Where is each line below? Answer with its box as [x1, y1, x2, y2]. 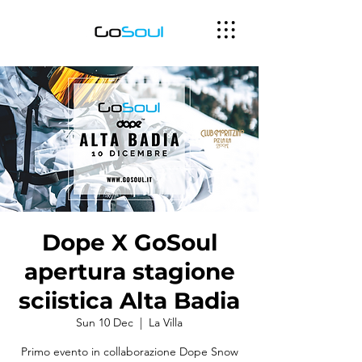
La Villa [149, 315, 183, 330]
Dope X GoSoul [41, 229, 217, 256]
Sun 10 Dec [76, 315, 133, 330]
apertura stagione [23, 258, 235, 285]
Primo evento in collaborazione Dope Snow [20, 344, 238, 359]
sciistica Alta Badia [19, 287, 240, 314]
